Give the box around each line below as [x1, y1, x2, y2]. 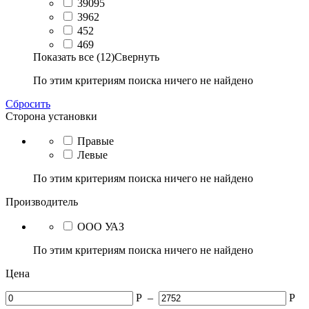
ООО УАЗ [77, 220, 124, 232]
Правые [77, 134, 114, 147]
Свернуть [114, 50, 159, 63]
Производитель [6, 195, 78, 208]
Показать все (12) [33, 50, 114, 63]
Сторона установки [6, 110, 97, 122]
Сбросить [6, 97, 50, 110]
